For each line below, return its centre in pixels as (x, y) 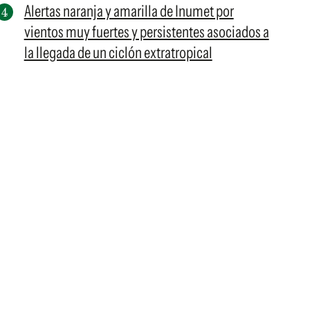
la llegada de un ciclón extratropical (118, 53)
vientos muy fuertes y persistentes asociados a (146, 32)
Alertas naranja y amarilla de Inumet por (129, 11)
